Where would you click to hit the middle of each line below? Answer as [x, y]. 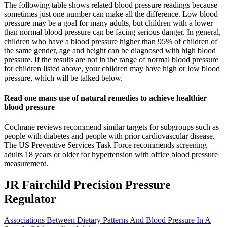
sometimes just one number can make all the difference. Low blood [111, 14]
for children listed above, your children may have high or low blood [112, 69]
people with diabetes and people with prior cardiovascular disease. [109, 136]
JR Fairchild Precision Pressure [87, 185]
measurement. [26, 163]
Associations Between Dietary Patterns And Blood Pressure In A [107, 220]
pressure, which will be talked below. [63, 78]
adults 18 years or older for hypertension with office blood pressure [111, 154]
